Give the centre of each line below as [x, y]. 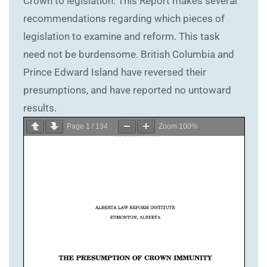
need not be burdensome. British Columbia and [129, 54]
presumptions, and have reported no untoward [127, 90]
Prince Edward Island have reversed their [115, 72]
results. [40, 108]
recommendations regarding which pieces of [124, 18]
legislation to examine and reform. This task [122, 36]
